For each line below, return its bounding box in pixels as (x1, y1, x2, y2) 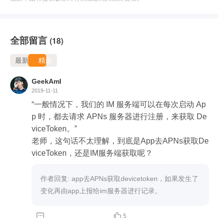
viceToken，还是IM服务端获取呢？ (32, 148, 153, 157)
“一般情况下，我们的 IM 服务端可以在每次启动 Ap (32, 100, 206, 109)
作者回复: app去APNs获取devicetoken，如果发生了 (40, 174, 199, 182)
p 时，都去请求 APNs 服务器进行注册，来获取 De (32, 112, 207, 121)
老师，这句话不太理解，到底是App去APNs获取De (32, 136, 209, 145)
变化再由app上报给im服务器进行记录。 (40, 186, 162, 195)
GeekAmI (32, 77, 61, 85)
